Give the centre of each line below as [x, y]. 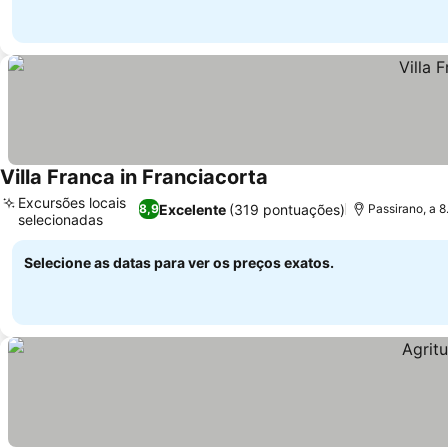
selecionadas [60, 219]
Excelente [193, 209]
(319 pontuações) [287, 209]
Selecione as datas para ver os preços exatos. [179, 262]
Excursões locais [72, 202]
